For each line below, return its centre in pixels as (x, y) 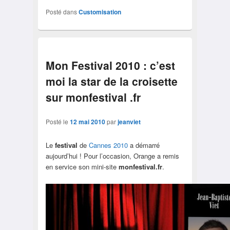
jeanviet (129, 122)
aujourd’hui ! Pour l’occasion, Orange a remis (112, 156)
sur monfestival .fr (93, 97)
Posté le (57, 122)
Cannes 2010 (108, 145)
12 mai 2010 (87, 122)
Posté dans (61, 11)
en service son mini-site (82, 167)
